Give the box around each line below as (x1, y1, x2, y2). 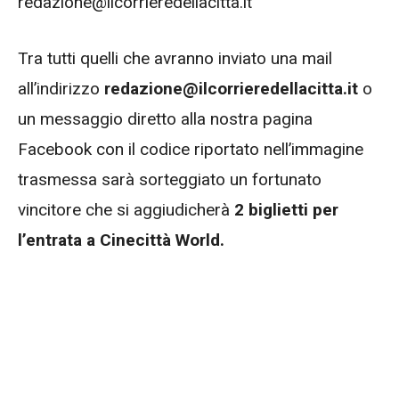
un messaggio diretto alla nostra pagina (18, 108, 313, 129)
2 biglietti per (234, 199, 338, 220)
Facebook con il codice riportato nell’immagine (18, 138, 363, 159)
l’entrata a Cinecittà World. (18, 229, 224, 250)
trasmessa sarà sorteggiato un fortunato (18, 168, 322, 190)
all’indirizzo (18, 77, 104, 99)
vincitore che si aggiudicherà (18, 199, 234, 220)
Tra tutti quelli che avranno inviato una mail (18, 47, 332, 69)
